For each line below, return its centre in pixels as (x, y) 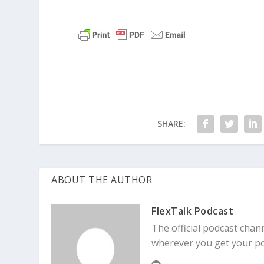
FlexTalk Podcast (193, 211)
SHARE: (171, 123)
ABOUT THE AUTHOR (102, 179)
